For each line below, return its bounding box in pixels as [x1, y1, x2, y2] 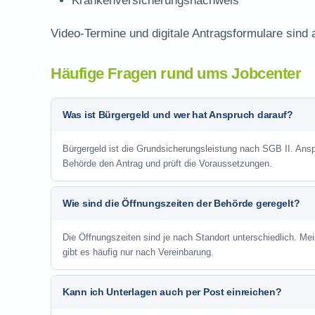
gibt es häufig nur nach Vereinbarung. [63, 247, 214, 257]
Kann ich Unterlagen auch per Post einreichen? [63, 286, 282, 297]
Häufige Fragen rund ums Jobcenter [51, 65, 302, 82]
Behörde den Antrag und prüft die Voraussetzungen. [63, 158, 272, 169]
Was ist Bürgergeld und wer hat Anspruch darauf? [63, 109, 293, 120]
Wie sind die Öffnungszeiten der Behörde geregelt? [63, 198, 300, 209]
